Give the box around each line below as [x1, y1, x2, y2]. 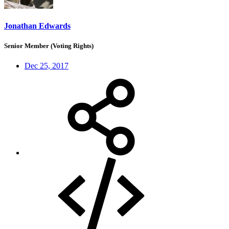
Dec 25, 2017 [25, 61, 68, 71]
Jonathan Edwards [4, 21, 71, 30]
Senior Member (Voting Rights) [4, 42, 94, 50]
